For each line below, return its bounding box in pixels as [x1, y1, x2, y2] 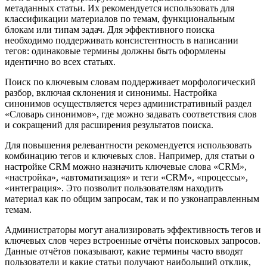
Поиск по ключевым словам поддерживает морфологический [5, 77, 256, 88]
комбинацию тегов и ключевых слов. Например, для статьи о [5, 151, 254, 162]
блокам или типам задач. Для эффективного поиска [5, 24, 215, 35]
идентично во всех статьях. [5, 57, 116, 67]
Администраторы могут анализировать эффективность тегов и [5, 225, 261, 235]
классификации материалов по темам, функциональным [5, 14, 235, 24]
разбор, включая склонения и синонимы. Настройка [5, 88, 217, 98]
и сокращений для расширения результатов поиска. [5, 120, 213, 131]
